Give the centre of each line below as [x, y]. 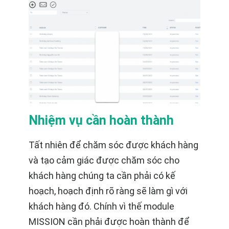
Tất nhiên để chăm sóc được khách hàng [113, 145]
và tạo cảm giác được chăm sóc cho [104, 160]
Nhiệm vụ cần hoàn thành [101, 120]
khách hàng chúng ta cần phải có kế [102, 175]
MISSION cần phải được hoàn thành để [109, 221]
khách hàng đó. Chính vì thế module [101, 206]
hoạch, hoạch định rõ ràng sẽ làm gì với [108, 191]
